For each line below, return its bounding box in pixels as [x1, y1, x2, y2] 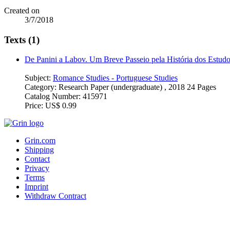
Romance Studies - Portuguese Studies [53, 73, 178, 83]
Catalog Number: [25, 92, 83, 101]
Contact [25, 155, 50, 164]
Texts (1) [4, 34, 40, 45]
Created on [4, 6, 40, 15]
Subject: [25, 73, 53, 83]
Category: [25, 83, 59, 92]
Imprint [25, 182, 48, 191]
